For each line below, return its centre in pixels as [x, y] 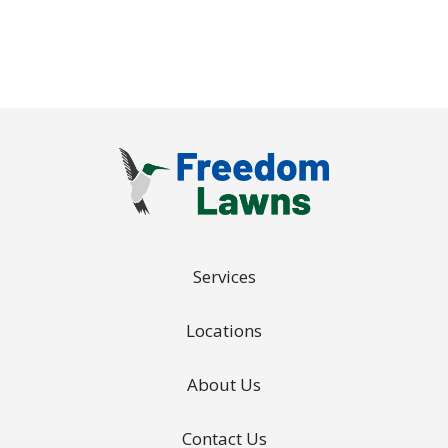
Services [224, 276]
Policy [179, 15]
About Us [224, 384]
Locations [224, 330]
